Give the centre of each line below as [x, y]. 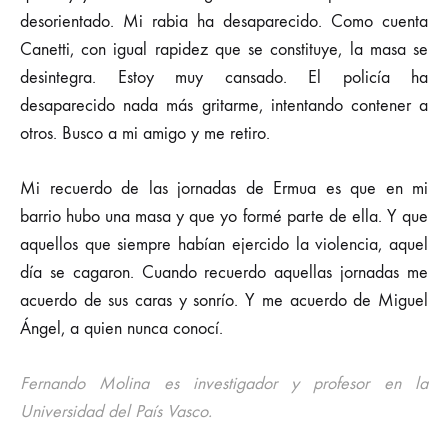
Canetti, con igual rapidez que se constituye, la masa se [224, 49]
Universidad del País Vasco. [116, 411]
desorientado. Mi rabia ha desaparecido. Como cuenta [224, 21]
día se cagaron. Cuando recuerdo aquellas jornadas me [224, 272]
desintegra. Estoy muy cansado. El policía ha [224, 77]
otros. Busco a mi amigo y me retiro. [145, 133]
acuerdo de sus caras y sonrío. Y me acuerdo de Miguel [224, 300]
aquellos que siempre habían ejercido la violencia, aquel [224, 244]
